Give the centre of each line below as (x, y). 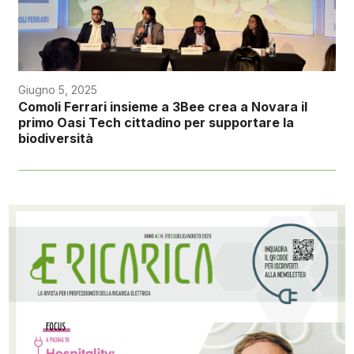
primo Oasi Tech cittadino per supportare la (156, 123)
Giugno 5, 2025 (57, 90)
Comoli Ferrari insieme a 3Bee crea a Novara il (162, 107)
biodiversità (55, 139)
